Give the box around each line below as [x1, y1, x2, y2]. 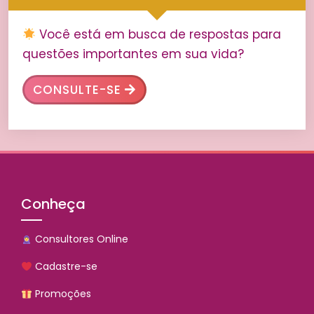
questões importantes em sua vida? [22, 46, 244, 63]
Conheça [21, 194, 86, 214]
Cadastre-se [32, 259, 97, 274]
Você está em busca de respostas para [36, 26, 282, 43]
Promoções [32, 287, 91, 301]
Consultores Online [32, 232, 128, 247]
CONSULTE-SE [33, 81, 121, 99]
